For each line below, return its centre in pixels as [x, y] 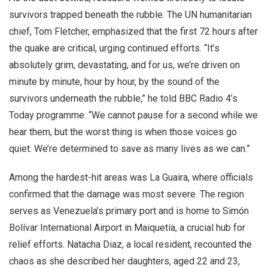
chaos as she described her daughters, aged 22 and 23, [124, 261]
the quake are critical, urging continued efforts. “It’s [114, 48]
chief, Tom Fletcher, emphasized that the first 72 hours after [133, 31]
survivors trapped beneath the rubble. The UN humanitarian [130, 15]
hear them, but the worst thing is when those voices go [123, 132]
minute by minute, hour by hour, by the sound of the [114, 82]
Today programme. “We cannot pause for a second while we [133, 115]
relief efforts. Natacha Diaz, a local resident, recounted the [130, 244]
